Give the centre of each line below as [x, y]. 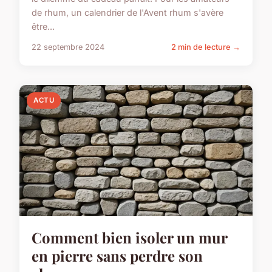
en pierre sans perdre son [117, 256]
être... [43, 26]
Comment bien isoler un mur [129, 238]
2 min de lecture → [206, 47]
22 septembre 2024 [68, 47]
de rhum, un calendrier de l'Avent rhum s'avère [127, 12]
